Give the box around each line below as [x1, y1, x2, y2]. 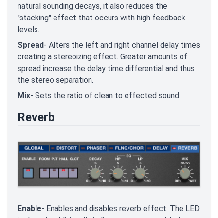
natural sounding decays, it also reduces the [18, 1, 167, 11]
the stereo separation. [18, 75, 93, 85]
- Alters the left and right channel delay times [44, 40, 200, 50]
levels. [18, 24, 39, 34]
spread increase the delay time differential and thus [18, 63, 195, 73]
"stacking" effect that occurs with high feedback [18, 13, 185, 22]
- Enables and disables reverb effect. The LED [41, 203, 200, 213]
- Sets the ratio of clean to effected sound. [30, 91, 181, 100]
